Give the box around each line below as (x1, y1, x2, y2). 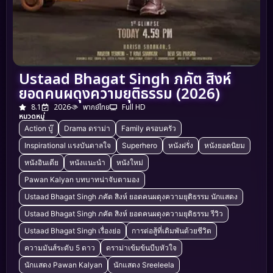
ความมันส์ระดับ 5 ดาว (24, 243, 95, 253)
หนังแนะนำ (69, 158, 105, 168)
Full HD (122, 102, 146, 113)
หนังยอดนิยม (204, 141, 245, 151)
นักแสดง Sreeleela (113, 260, 174, 270)
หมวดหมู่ (19, 111, 44, 122)
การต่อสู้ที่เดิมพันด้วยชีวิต (132, 226, 211, 236)
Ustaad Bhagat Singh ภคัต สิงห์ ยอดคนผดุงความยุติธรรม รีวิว (24, 209, 223, 219)
